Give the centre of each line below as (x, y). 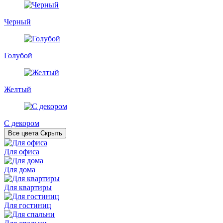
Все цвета (23, 133)
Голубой (18, 55)
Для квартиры (28, 187)
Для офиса (22, 151)
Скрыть (51, 133)
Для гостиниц (28, 205)
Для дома (20, 169)
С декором (22, 123)
